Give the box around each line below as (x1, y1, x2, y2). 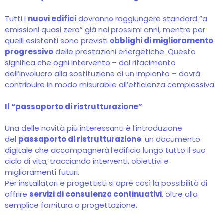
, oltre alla (162, 189, 198, 199)
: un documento (141, 134, 200, 144)
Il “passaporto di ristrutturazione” (5, 101, 142, 111)
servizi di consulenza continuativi (29, 189, 162, 199)
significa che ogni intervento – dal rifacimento (5, 57, 176, 68)
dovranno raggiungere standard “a (76, 13, 207, 24)
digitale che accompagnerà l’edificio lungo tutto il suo (5, 145, 206, 155)
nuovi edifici (28, 13, 76, 24)
